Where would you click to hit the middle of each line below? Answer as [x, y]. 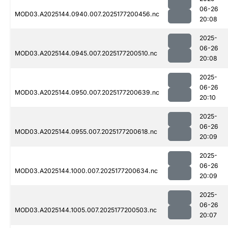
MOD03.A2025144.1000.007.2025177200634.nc [86, 171]
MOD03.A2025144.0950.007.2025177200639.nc [87, 93]
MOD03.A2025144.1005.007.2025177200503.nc [86, 210]
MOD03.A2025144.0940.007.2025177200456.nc [87, 14]
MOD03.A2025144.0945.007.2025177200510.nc [86, 53]
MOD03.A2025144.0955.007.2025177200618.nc [86, 132]
